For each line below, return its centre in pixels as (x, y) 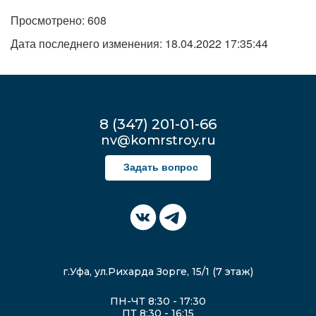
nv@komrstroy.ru (158, 140)
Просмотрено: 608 (59, 20)
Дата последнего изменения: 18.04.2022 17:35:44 (139, 43)
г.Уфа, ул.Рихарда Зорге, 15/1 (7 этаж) (158, 271)
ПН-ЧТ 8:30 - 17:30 (158, 301)
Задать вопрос (161, 167)
